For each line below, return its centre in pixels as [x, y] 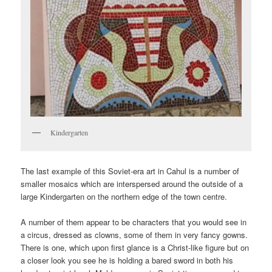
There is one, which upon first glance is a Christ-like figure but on [135, 247]
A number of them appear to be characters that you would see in [134, 222]
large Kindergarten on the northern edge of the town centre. [124, 196]
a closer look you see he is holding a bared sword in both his [127, 260]
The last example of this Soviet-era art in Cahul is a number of [130, 171]
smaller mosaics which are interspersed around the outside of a [132, 183]
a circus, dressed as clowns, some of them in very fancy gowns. [134, 234]
